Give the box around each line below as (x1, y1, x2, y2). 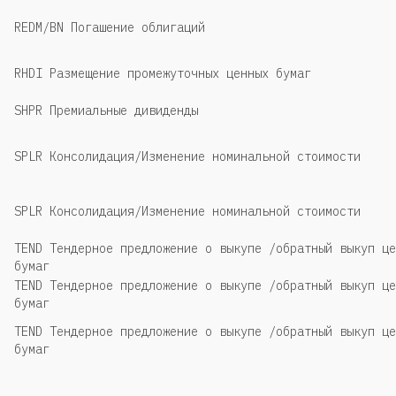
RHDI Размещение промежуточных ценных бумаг (14, 65, 311, 81)
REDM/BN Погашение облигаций (14, 19, 205, 35)
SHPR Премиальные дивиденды (14, 102, 198, 118)
